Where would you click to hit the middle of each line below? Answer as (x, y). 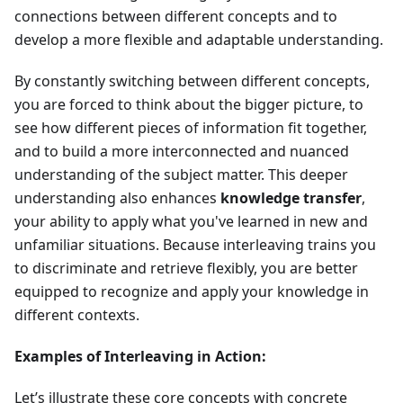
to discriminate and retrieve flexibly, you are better (186, 269)
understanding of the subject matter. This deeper (181, 175)
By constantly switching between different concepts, (192, 81)
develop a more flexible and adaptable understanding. (199, 40)
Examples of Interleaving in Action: (140, 357)
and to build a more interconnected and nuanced (182, 152)
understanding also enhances (117, 198)
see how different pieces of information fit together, (191, 128)
